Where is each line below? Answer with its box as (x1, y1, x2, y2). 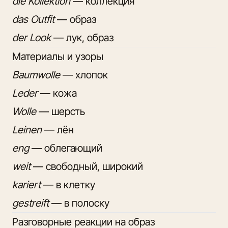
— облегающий (29, 141, 102, 154)
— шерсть (36, 105, 85, 118)
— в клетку (41, 178, 95, 191)
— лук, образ (51, 31, 113, 44)
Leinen (12, 123, 42, 136)
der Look (12, 31, 51, 44)
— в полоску (49, 196, 109, 209)
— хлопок (60, 68, 108, 81)
